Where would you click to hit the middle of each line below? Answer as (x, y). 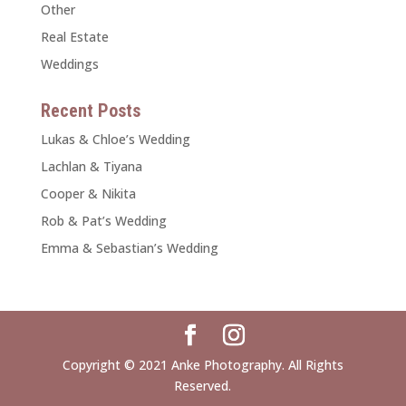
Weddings (69, 63)
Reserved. (203, 385)
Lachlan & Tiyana (91, 166)
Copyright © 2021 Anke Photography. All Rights (203, 364)
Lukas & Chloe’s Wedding (115, 139)
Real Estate (74, 36)
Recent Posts (90, 110)
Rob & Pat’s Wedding (103, 220)
